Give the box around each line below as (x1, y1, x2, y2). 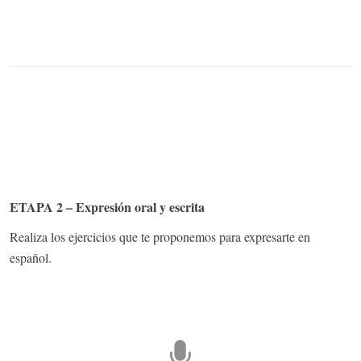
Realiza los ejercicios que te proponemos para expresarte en (10, 227, 310, 245)
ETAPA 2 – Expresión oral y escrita (10, 197, 205, 216)
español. (10, 248, 52, 266)
